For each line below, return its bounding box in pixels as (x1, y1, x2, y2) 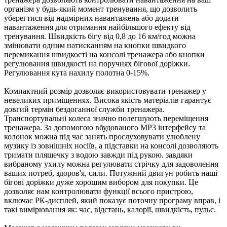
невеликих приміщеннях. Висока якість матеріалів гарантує (4, 95, 211, 104)
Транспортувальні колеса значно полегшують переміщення (4, 113, 208, 123)
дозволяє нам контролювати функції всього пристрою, (4, 186, 193, 196)
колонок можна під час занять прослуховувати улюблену (4, 132, 200, 141)
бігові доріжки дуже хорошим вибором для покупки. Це (4, 177, 198, 186)
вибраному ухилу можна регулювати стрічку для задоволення (4, 159, 218, 168)
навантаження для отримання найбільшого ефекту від (4, 22, 191, 31)
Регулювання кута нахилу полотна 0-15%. (4, 68, 149, 77)
